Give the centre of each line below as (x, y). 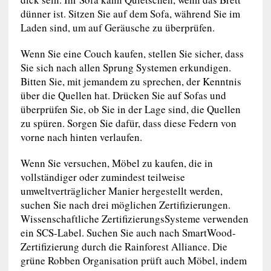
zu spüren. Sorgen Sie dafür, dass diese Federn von (128, 123)
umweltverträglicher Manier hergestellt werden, (121, 191)
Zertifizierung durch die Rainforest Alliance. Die (124, 246)
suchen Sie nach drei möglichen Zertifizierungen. (125, 204)
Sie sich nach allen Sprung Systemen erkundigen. (126, 67)
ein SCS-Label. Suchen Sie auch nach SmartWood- (128, 232)
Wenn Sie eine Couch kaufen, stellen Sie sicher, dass (132, 53)
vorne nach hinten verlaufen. (81, 137)
